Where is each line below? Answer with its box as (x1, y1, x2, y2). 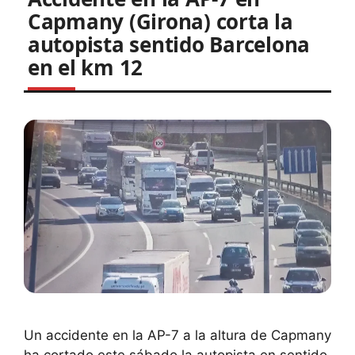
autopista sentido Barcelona (28, 30, 310, 59)
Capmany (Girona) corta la (28, 7, 293, 36)
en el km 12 (28, 53, 143, 82)
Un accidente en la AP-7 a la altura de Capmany (24, 326, 331, 343)
